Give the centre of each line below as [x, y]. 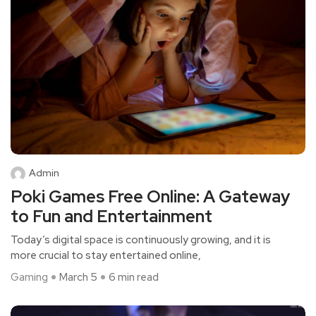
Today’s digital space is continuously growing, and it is [141, 240]
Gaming [29, 278]
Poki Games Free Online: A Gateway [150, 197]
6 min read [134, 278]
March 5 [78, 278]
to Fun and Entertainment [111, 217]
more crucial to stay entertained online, [106, 256]
